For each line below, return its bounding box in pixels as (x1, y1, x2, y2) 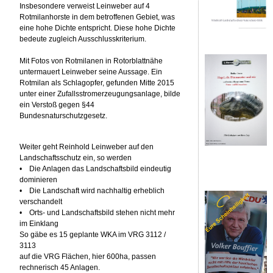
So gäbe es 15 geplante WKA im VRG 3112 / (19, 230, 166, 239)
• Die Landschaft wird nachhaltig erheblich (19, 186, 165, 195)
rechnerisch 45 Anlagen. (19, 263, 101, 272)
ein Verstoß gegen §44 (19, 100, 95, 109)
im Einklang (19, 219, 59, 228)
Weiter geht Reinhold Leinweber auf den (19, 142, 154, 151)
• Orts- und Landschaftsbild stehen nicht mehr (19, 208, 175, 217)
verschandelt (19, 197, 63, 206)
